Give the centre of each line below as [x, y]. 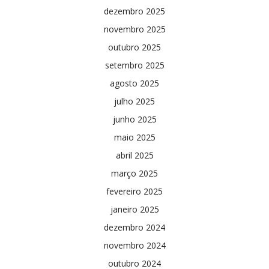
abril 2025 [134, 155]
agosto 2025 [134, 83]
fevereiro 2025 [134, 191]
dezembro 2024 [134, 227]
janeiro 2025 [134, 209]
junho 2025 [134, 119]
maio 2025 [134, 137]
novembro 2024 [134, 245]
